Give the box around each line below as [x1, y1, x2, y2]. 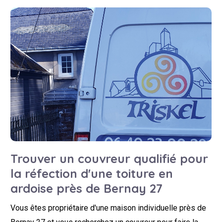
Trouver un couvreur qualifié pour [10, 151, 209, 166]
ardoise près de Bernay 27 [10, 180, 163, 196]
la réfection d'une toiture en [10, 166, 173, 181]
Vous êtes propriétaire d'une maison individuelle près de [10, 203, 207, 213]
